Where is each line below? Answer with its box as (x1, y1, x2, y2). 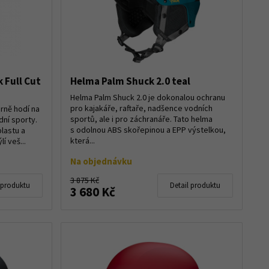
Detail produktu (170, 180, 220, 190)
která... (70, 134, 95, 146)
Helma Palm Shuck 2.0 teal (70, 74, 190, 88)
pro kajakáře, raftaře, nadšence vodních (70, 102, 213, 113)
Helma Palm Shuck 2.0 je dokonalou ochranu (70, 91, 225, 103)
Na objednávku (70, 155, 132, 167)
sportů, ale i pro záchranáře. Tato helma (70, 113, 213, 124)
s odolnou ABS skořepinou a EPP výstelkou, (70, 124, 226, 135)
